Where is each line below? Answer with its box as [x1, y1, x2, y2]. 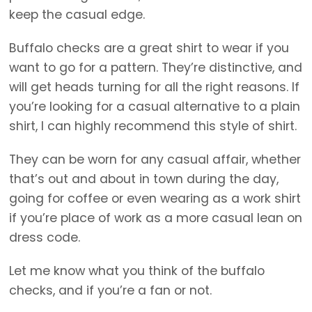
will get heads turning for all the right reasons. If [9, 79, 299, 96]
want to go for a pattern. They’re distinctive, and [9, 59, 302, 77]
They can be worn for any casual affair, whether [9, 151, 301, 169]
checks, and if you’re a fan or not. [9, 282, 212, 299]
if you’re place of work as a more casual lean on [9, 210, 302, 227]
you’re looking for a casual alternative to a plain [9, 98, 300, 116]
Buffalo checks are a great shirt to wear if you [9, 40, 289, 57]
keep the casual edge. [9, 6, 145, 24]
